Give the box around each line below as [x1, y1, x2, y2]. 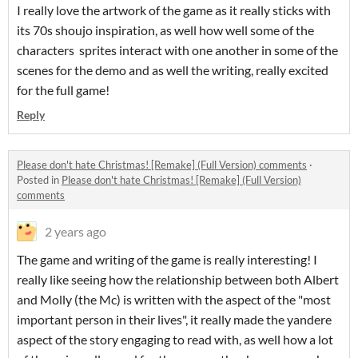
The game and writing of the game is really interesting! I [17, 252, 317, 267]
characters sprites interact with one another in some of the [17, 42, 338, 58]
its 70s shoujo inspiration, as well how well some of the [17, 22, 314, 38]
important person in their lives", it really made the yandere [17, 312, 332, 327]
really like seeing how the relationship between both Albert [17, 272, 339, 287]
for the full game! [17, 82, 112, 97]
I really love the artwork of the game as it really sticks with [17, 2, 331, 18]
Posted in [17, 173, 62, 186]
